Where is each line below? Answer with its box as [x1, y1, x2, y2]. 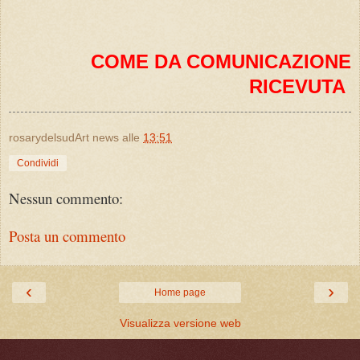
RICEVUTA [249, 75, 351, 97]
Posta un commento [9, 226, 125, 247]
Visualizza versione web [119, 317, 241, 330]
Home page [154, 287, 206, 299]
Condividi [17, 157, 59, 169]
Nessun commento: [9, 188, 123, 209]
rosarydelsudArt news [9, 130, 119, 144]
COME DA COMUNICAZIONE [91, 50, 351, 72]
